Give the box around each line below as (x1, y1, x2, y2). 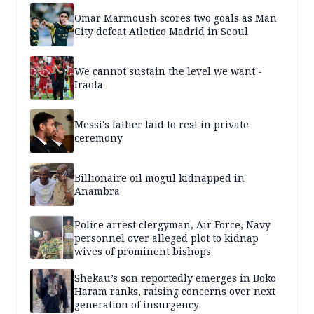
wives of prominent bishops (74, 244, 211, 258)
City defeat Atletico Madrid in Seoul (74, 25, 248, 39)
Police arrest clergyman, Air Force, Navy (74, 217, 271, 231)
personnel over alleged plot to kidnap (74, 231, 259, 245)
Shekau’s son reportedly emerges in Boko (74, 271, 276, 285)
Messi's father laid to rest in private (74, 118, 249, 132)
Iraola (74, 78, 103, 92)
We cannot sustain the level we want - (74, 64, 262, 78)
